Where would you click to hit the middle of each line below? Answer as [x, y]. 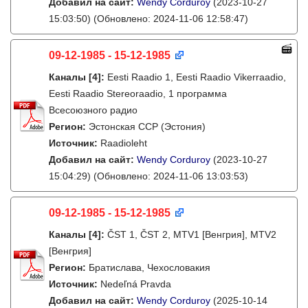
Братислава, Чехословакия [150, 267]
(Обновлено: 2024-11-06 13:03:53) [169, 176]
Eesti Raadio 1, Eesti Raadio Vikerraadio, [197, 77]
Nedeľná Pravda [136, 284]
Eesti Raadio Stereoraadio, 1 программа [138, 93]
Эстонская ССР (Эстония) [147, 126]
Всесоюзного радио [93, 110]
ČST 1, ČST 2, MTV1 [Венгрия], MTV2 [192, 234]
